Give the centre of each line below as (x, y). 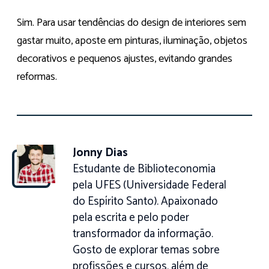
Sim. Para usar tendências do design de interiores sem (131, 23)
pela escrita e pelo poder (131, 217)
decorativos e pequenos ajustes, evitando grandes (125, 59)
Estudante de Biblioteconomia (144, 169)
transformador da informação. (143, 234)
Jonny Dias (100, 153)
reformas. (37, 77)
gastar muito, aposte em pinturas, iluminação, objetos (132, 41)
